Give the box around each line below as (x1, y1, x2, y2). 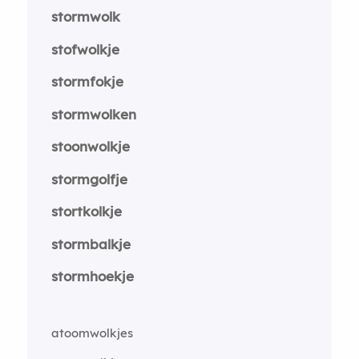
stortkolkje (50, 203, 122, 220)
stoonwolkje (50, 138, 130, 155)
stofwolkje (50, 40, 119, 58)
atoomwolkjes (50, 325, 133, 341)
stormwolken (50, 105, 136, 123)
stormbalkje (50, 235, 131, 252)
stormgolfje (50, 170, 127, 188)
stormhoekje (50, 268, 134, 284)
